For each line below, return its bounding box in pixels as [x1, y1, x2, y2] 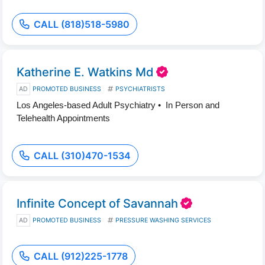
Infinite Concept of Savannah [17, 196, 178, 211]
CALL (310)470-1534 [34, 150, 131, 161]
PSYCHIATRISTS [115, 85, 165, 93]
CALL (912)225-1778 [34, 250, 128, 262]
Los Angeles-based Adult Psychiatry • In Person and [17, 100, 219, 110]
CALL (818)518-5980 [34, 18, 130, 30]
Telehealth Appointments [17, 113, 110, 123]
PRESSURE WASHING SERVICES [115, 216, 211, 224]
